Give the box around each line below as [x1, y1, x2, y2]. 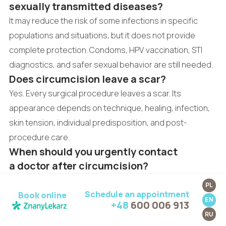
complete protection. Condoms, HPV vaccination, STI [9, 44, 202, 56]
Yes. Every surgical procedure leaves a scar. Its [9, 88, 181, 99]
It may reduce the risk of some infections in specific [9, 15, 198, 27]
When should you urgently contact [9, 145, 178, 159]
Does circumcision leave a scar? [9, 72, 166, 86]
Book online [18, 189, 67, 201]
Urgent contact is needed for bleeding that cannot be [9, 175, 208, 186]
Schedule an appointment [84, 189, 189, 200]
